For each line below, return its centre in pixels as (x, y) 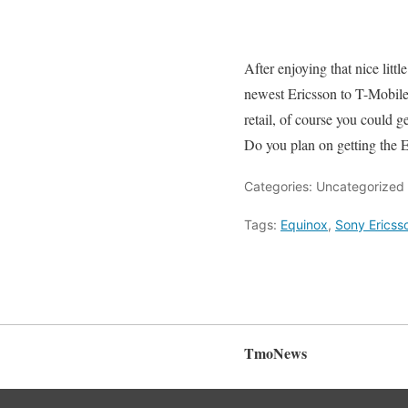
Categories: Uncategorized (324, 186)
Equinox (304, 224)
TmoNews (275, 352)
